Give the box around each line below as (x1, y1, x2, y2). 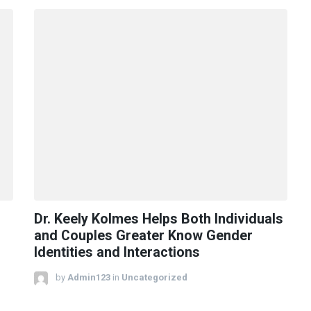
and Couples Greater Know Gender (34, 228, 253, 244)
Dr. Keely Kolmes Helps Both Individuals (34, 211, 283, 228)
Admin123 (67, 272, 110, 283)
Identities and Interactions (34, 244, 200, 261)
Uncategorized (121, 272, 187, 283)
